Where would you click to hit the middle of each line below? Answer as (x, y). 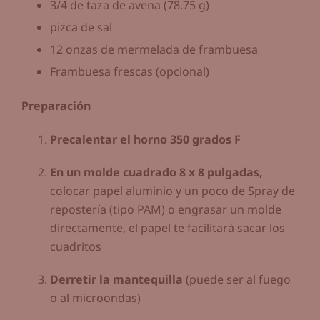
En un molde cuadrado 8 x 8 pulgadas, (156, 172)
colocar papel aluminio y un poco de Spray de (172, 190)
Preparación (56, 105)
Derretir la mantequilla (116, 279)
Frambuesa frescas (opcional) (130, 72)
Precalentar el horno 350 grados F (145, 139)
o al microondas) (95, 297)
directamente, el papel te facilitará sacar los (167, 227)
